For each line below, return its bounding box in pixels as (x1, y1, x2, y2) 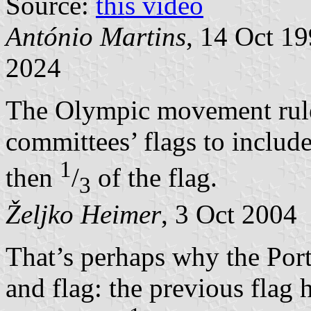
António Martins (6, 22, 186, 52)
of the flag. (91, 162, 217, 193)
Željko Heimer (6, 199, 161, 229)
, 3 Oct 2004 (161, 199, 297, 229)
